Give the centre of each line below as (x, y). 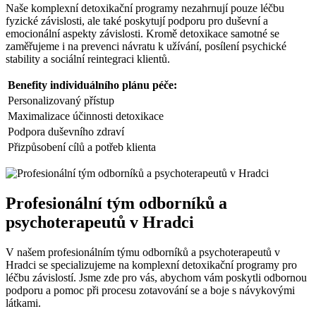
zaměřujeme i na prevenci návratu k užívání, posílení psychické (146, 47)
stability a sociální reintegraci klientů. (88, 59)
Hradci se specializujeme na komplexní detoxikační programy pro (151, 265)
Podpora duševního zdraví (66, 132)
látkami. (23, 303)
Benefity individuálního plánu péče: (92, 85)
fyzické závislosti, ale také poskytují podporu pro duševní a (137, 21)
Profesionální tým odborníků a (116, 203)
